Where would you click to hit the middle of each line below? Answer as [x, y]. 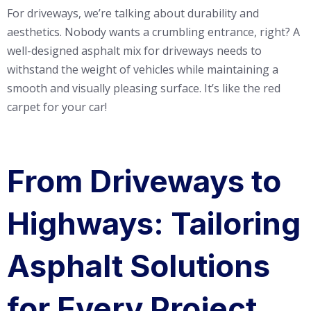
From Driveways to [144, 182]
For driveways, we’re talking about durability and [133, 13]
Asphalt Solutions [138, 266]
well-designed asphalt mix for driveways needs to [134, 50]
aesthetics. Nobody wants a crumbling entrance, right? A [153, 32]
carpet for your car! [57, 107]
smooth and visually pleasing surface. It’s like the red [144, 88]
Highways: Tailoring [154, 224]
